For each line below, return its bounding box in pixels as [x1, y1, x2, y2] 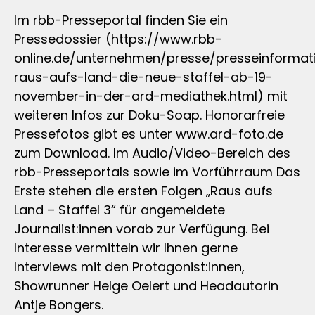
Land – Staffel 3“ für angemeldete [14, 200, 225, 219]
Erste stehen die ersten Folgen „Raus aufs [14, 181, 273, 200]
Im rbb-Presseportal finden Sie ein [14, 11, 228, 29]
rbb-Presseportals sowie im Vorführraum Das [14, 162, 300, 181]
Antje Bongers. [14, 295, 103, 314]
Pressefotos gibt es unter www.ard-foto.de [14, 124, 283, 143]
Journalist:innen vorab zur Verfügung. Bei [14, 219, 269, 238]
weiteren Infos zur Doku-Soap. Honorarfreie [14, 105, 285, 124]
